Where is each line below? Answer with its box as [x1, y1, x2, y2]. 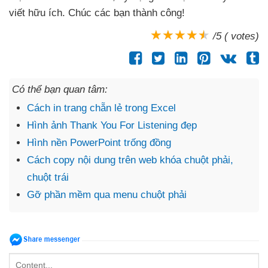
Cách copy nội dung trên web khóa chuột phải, [27, 154, 233, 166]
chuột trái [27, 171, 69, 183]
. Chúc [62, 7, 95, 19]
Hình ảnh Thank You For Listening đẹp [27, 119, 197, 131]
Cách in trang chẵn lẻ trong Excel [27, 102, 176, 114]
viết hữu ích [9, 7, 62, 19]
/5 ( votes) [213, 30, 259, 42]
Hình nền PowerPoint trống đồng [27, 136, 171, 148]
